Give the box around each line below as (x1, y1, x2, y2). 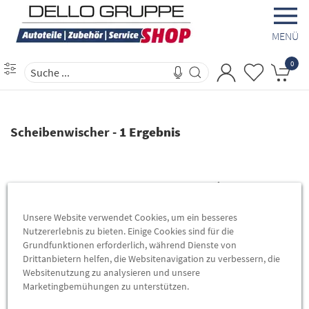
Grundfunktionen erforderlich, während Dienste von (23, 238, 237, 251)
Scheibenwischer (10, 123, 110, 140)
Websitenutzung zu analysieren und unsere (23, 266, 201, 279)
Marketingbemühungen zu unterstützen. (23, 279, 190, 292)
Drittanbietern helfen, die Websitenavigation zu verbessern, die (23, 252, 281, 265)
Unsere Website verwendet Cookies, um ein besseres (23, 210, 238, 223)
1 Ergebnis (119, 123, 181, 140)
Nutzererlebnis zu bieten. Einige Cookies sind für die (23, 224, 235, 237)
